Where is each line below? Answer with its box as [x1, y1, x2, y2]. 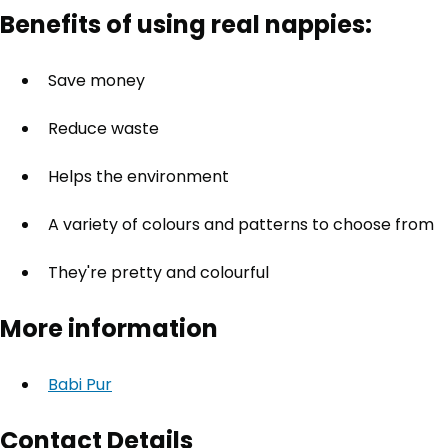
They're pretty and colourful [48, 261, 269, 284]
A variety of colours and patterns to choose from [48, 213, 434, 236]
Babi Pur [48, 373, 112, 396]
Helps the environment [48, 165, 229, 188]
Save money [48, 69, 145, 92]
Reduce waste [48, 117, 159, 140]
